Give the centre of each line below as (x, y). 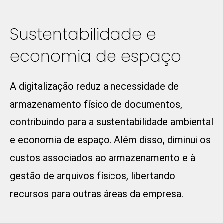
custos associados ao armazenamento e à (103, 158)
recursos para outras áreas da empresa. (97, 194)
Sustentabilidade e (83, 34)
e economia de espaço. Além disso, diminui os (110, 140)
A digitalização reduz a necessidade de (94, 86)
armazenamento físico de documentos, (96, 104)
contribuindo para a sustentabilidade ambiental (111, 122)
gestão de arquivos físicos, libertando (93, 176)
